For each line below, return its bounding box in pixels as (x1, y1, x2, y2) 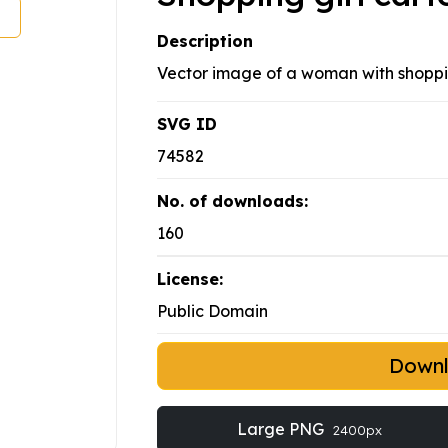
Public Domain (157, 301, 268, 322)
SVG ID (157, 114, 217, 135)
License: (157, 269, 223, 290)
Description (157, 31, 253, 52)
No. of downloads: (157, 191, 308, 212)
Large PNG (236, 419, 328, 440)
